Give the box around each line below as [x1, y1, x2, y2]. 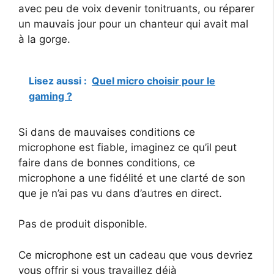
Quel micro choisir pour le [92, 74, 215, 87]
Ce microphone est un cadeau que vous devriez [18, 248, 253, 261]
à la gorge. [18, 33, 70, 46]
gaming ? [29, 89, 72, 102]
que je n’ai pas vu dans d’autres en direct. [18, 187, 222, 199]
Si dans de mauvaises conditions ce [18, 125, 195, 138]
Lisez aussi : [29, 74, 87, 87]
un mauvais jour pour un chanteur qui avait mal [18, 18, 248, 31]
